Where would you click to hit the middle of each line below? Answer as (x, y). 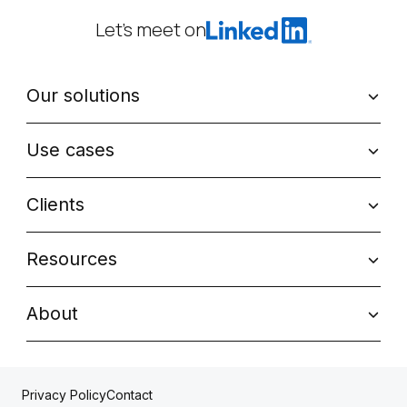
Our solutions (83, 96)
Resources (71, 259)
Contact (129, 394)
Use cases (70, 150)
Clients (55, 205)
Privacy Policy (64, 395)
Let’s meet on (151, 30)
